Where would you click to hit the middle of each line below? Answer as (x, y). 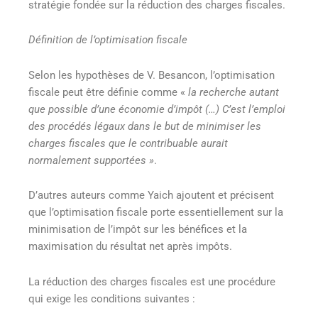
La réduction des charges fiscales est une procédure (152, 281)
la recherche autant (234, 92)
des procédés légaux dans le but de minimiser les (145, 126)
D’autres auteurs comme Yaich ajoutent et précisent (151, 196)
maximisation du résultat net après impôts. (130, 247)
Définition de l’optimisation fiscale (108, 40)
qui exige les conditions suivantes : (112, 298)
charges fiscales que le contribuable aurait (128, 143)
